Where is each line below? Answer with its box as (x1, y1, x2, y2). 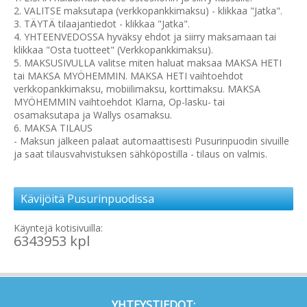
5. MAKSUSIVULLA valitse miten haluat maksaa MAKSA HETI (14, 56, 282, 70)
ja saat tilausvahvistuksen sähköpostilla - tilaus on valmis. (14, 147, 267, 161)
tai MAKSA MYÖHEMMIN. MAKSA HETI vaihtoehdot (14, 69, 243, 83)
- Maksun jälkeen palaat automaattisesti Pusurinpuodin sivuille (14, 134, 289, 148)
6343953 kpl (14, 232, 90, 251)
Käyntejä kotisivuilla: (14, 221, 103, 235)
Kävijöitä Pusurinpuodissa (21, 191, 154, 207)
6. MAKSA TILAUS (14, 121, 93, 135)
